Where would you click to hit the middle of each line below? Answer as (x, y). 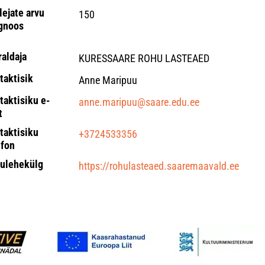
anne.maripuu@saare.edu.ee (139, 102)
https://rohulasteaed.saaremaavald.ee (159, 166)
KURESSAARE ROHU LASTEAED (144, 58)
